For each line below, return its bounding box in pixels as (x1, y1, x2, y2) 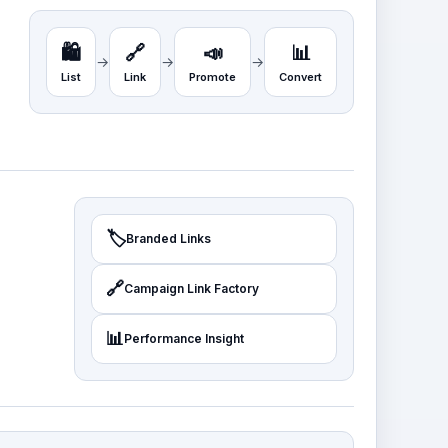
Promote (189, 70, 236, 84)
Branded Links (126, 230, 211, 246)
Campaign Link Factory (124, 280, 259, 296)
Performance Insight (124, 330, 244, 346)
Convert (279, 70, 322, 84)
